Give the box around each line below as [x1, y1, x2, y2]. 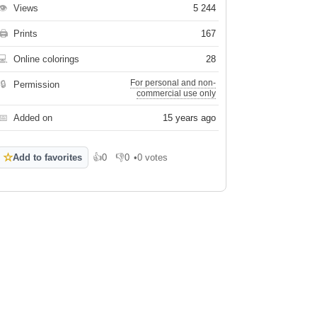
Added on [13, 113, 53, 123]
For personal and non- [130, 78, 217, 88]
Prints [13, 28, 38, 39]
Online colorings [13, 54, 80, 64]
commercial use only [137, 88, 217, 98]
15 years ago [163, 113, 217, 123]
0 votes [137, 152, 168, 163]
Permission [13, 79, 60, 90]
